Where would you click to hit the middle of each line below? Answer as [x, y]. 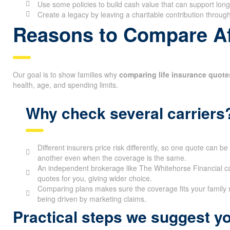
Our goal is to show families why [66, 74]
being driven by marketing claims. [92, 198]
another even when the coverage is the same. [112, 157]
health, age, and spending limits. [65, 84]
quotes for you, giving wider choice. [94, 178]
